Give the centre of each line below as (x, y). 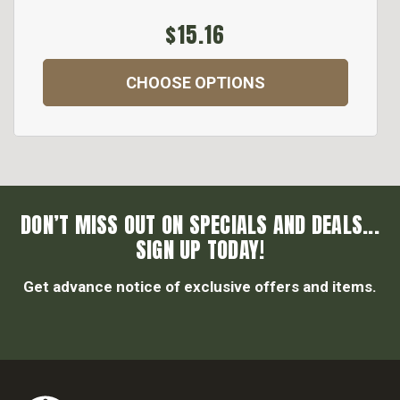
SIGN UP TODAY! (200, 250)
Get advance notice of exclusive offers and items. (200, 287)
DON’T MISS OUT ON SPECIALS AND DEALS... (200, 225)
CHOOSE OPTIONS (196, 83)
